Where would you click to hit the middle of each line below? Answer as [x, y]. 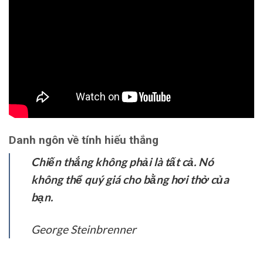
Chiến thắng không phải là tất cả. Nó [122, 161]
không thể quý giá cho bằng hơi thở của [130, 179]
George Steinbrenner [84, 229]
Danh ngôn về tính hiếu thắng [84, 140]
